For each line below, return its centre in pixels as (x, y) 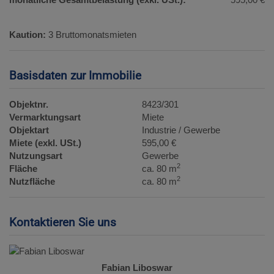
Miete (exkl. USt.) (45, 143)
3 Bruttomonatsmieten (92, 35)
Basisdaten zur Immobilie (75, 76)
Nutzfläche (32, 182)
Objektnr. (29, 105)
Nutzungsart (36, 156)
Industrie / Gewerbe (181, 130)
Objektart (29, 130)
